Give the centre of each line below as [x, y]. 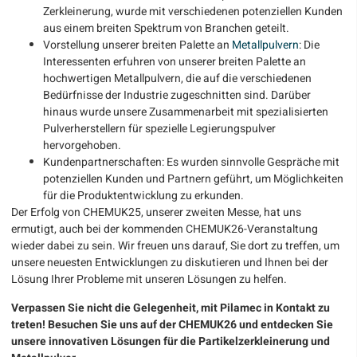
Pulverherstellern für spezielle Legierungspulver [159, 129]
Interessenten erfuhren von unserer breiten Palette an [175, 62]
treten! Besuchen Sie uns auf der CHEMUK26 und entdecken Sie [172, 324]
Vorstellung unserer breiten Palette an [137, 45]
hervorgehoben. [82, 146]
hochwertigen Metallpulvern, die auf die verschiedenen [177, 79]
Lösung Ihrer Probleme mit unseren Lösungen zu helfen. [149, 280]
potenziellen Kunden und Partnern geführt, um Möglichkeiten [193, 179]
